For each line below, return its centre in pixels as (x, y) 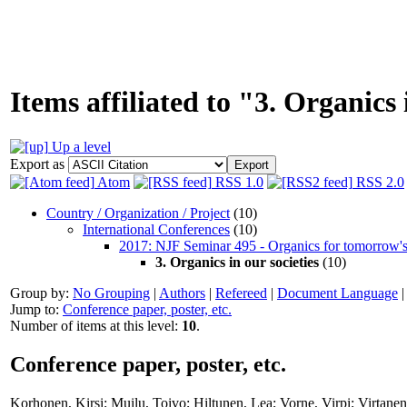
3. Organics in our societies (237, 262)
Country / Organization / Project (138, 213)
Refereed (241, 293)
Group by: (41, 293)
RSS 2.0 (378, 182)
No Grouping (111, 293)
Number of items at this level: (96, 325)
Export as (37, 164)
